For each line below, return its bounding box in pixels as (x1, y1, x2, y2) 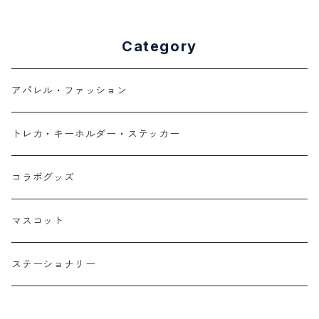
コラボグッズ (11, 171, 75, 184)
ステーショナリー (11, 258, 96, 271)
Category (122, 38, 197, 55)
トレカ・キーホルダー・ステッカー (11, 127, 180, 140)
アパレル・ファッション (11, 84, 127, 97)
